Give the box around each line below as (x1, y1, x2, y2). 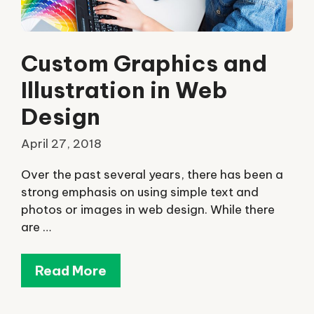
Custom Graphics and (21, 48, 267, 77)
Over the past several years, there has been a (21, 166, 283, 182)
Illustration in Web (21, 75, 228, 104)
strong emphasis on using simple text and (21, 184, 259, 200)
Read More (35, 262, 107, 280)
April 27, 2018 (21, 136, 102, 152)
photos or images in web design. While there (21, 201, 275, 217)
